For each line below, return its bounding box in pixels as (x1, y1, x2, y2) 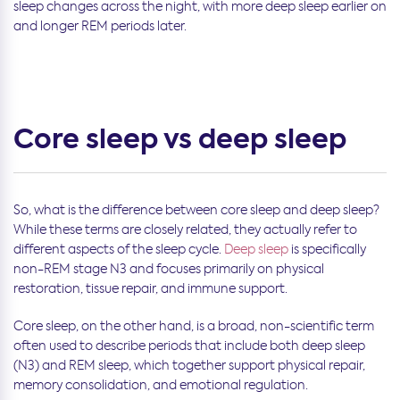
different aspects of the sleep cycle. (13, 240, 224, 257)
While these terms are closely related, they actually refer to (13, 221, 357, 237)
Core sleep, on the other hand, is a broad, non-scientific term (13, 317, 374, 334)
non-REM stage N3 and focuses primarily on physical (13, 260, 324, 277)
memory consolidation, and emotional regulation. (13, 376, 308, 393)
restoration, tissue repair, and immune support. (13, 279, 287, 296)
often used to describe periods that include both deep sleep (13, 337, 365, 354)
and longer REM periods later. (13, 17, 187, 34)
